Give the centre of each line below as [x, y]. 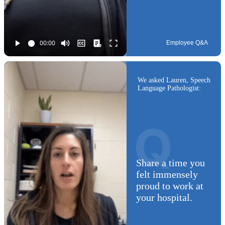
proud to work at [170, 186]
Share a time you [170, 162]
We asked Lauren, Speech [174, 80]
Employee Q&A [187, 43]
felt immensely [167, 174]
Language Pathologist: [169, 88]
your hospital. [164, 197]
